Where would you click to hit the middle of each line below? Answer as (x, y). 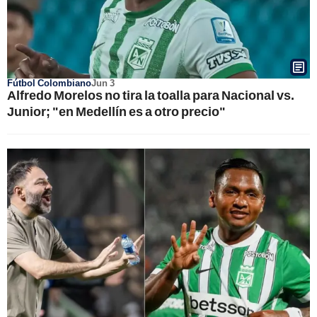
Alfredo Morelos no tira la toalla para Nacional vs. (151, 94)
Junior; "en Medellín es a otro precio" (116, 111)
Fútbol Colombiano (49, 82)
